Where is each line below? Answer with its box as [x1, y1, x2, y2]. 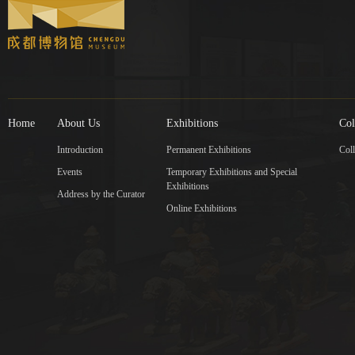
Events [56, 166, 82, 178]
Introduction [56, 144, 103, 156]
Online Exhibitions [166, 203, 238, 215]
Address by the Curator [56, 189, 145, 200]
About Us [56, 117, 100, 130]
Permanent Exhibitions [166, 144, 252, 156]
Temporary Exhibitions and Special [166, 166, 298, 178]
